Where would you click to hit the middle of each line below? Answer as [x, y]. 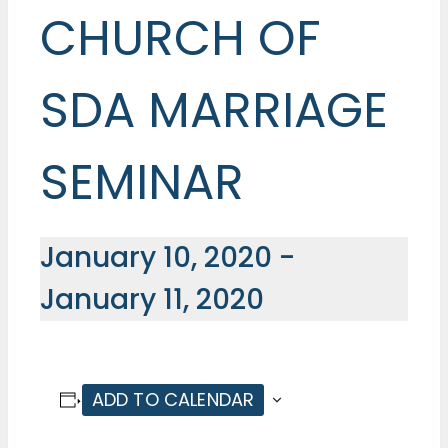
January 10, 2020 [156, 257]
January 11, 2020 [152, 299]
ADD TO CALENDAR [173, 399]
